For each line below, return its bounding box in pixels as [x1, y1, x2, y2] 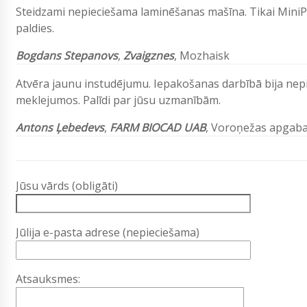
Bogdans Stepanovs [16, 48, 118, 64]
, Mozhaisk [174, 48, 230, 64]
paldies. [16, 21, 54, 36]
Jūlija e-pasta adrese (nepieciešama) [16, 225, 199, 241]
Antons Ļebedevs [16, 120, 104, 136]
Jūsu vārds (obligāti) [16, 178, 118, 194]
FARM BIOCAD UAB [107, 120, 206, 136]
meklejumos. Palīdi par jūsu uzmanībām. [16, 93, 221, 108]
